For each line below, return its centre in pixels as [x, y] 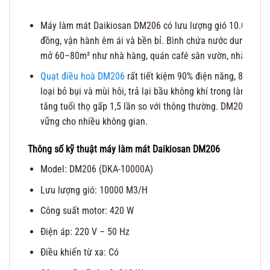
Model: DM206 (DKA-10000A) [96, 169]
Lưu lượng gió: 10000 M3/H [94, 190]
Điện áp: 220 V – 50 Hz [85, 231]
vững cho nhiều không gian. [94, 122]
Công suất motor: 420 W [87, 211]
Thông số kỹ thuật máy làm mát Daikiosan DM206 [124, 149]
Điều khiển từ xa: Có [79, 253]
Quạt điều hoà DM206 [82, 77]
